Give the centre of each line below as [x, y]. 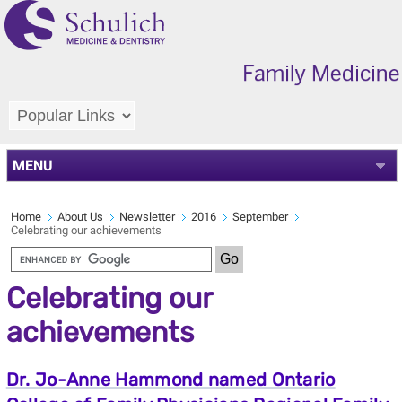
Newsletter [147, 216]
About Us [80, 216]
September [260, 216]
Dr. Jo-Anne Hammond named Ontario [170, 379]
